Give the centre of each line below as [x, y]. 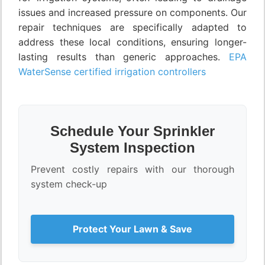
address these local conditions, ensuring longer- [132, 42]
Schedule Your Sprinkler [132, 131]
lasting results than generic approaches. [124, 56]
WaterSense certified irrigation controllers [112, 71]
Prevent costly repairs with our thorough [132, 169]
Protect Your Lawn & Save [132, 229]
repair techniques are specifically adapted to [132, 27]
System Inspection [132, 147]
